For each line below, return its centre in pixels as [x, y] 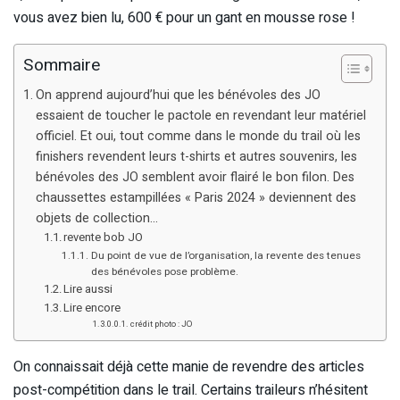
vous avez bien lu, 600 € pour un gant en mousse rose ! [184, 17]
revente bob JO [104, 237]
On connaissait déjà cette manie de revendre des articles [189, 367]
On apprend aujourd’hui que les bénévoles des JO [178, 95]
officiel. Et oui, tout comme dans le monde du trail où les [198, 136]
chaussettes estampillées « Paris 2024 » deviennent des [196, 197]
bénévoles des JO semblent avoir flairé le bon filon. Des [195, 177]
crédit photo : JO [162, 324]
